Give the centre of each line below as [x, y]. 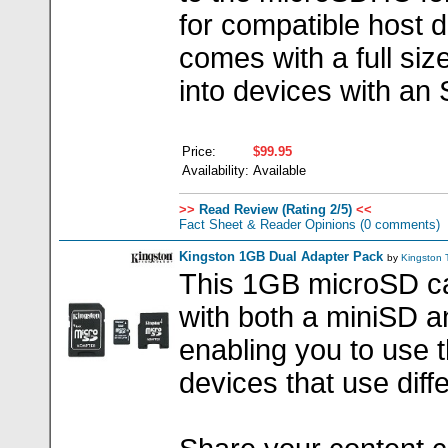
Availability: [215, 170]
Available [279, 170]
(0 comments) [398, 224]
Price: [199, 151]
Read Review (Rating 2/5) [273, 209]
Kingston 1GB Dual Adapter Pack [281, 256]
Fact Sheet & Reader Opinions [267, 224]
